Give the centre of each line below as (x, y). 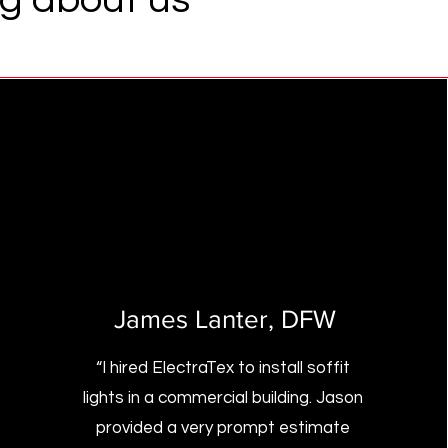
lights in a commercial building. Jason (223, 398)
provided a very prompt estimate (223, 428)
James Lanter (190, 319)
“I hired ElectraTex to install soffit (223, 368)
